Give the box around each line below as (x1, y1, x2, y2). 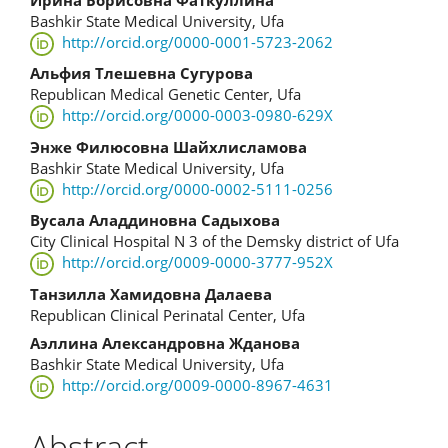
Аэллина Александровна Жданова (30, 333, 300, 353)
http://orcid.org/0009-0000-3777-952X (61, 252, 333, 273)
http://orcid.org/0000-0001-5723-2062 (61, 31, 333, 52)
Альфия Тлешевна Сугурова (30, 63, 253, 83)
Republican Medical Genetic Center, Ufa (30, 84, 301, 104)
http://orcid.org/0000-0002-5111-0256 (61, 178, 333, 199)
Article (29, 19, 118, 63)
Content (29, 54, 146, 98)
